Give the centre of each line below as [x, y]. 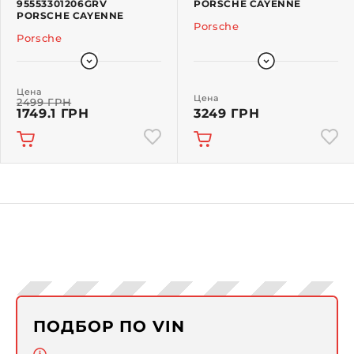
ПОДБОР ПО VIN [109, 327]
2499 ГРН [44, 102]
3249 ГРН [227, 114]
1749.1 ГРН [53, 114]
